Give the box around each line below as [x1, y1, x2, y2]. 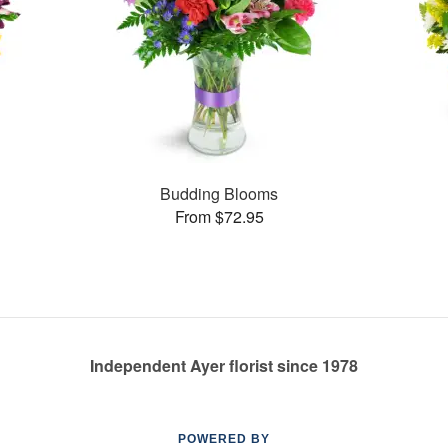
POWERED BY [178, 432, 270, 446]
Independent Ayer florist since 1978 [90, 354, 358, 377]
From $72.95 [174, 204, 264, 228]
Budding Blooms [160, 181, 279, 205]
